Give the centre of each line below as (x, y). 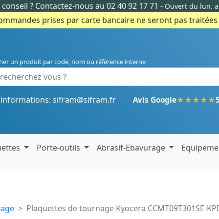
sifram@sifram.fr (84, 100)
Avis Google (155, 100)
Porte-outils (60, 148)
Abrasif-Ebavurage (132, 148)
